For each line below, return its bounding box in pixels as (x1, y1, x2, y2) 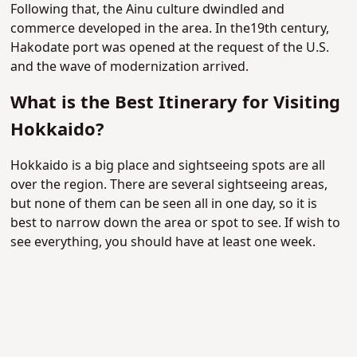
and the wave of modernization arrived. (10, 57, 249, 77)
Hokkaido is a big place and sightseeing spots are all (10, 156, 326, 176)
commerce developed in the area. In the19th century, (10, 19, 330, 39)
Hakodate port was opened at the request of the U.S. (10, 38, 330, 58)
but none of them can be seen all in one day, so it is (10, 194, 318, 214)
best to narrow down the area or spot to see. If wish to (10, 214, 341, 233)
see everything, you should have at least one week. (10, 233, 316, 253)
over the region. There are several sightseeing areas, (10, 175, 328, 195)
